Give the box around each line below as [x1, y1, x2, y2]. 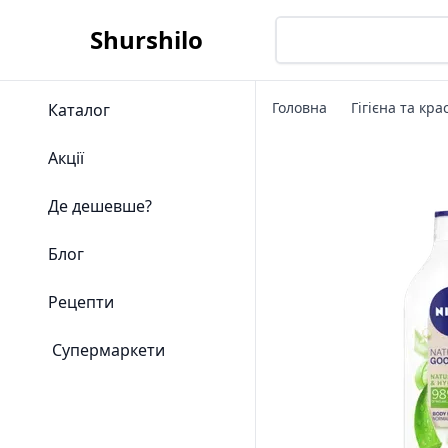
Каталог [48, 99, 110, 121]
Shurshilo [90, 23, 203, 56]
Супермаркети [52, 339, 165, 361]
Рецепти [48, 291, 114, 313]
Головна [272, 98, 327, 117]
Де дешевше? [48, 195, 152, 217]
